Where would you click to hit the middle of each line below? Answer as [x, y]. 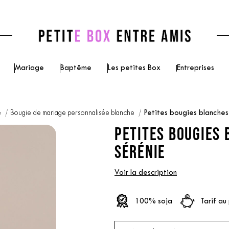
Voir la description [145, 173]
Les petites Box [134, 68]
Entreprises [196, 68]
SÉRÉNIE [140, 152]
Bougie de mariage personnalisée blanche [73, 113]
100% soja [153, 201]
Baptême [76, 68]
